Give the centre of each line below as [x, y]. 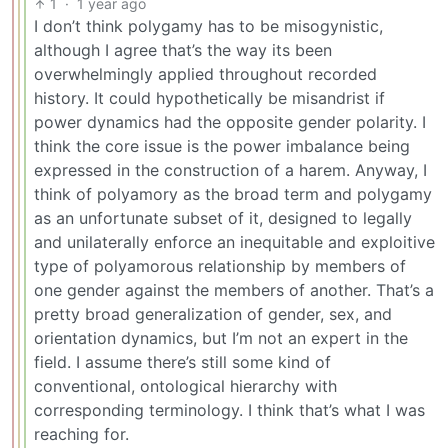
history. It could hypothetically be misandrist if [209, 98]
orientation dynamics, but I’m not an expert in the [221, 338]
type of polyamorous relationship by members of [220, 266]
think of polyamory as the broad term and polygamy [233, 194]
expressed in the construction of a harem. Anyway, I [230, 170]
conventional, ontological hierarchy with [185, 386]
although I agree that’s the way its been [183, 50]
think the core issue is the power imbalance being [222, 146]
